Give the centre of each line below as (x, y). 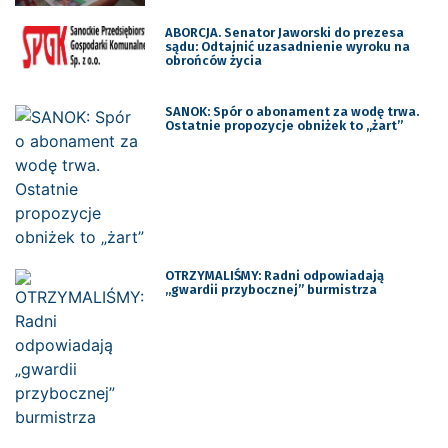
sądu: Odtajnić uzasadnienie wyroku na (287, 47)
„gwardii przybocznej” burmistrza (270, 289)
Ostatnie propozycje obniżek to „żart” (283, 125)
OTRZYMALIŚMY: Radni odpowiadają (274, 275)
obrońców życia (213, 61)
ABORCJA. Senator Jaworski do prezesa (284, 33)
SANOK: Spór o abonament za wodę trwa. (291, 111)
